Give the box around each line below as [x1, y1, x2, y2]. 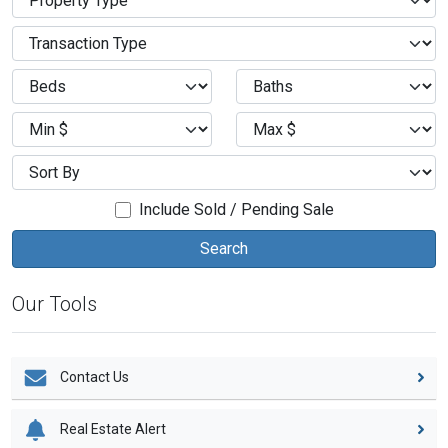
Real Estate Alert [57, 420, 167, 437]
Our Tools [12, 291, 97, 316]
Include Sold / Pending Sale [138, 199, 334, 219]
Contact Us [57, 368, 130, 385]
